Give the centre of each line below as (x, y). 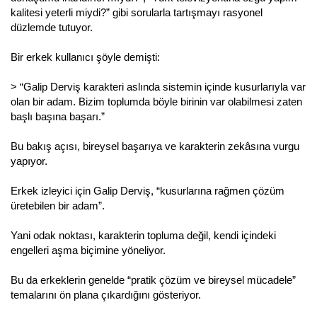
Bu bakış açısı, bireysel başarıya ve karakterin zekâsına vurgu (155, 146)
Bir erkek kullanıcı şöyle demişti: (85, 57)
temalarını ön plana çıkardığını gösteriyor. (106, 294)
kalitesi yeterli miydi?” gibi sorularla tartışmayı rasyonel (137, 12)
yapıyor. (29, 161)
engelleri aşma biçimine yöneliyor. (88, 250)
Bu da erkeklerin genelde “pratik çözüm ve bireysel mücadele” (153, 279)
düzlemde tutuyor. (52, 27)
